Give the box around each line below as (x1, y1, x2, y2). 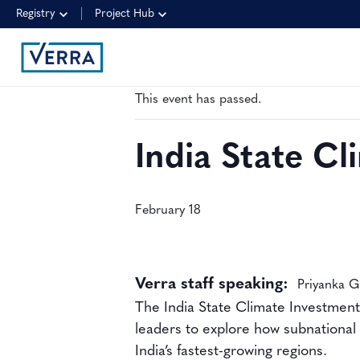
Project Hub (95, 7, 154, 20)
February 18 (135, 204, 201, 217)
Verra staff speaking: (135, 276, 293, 292)
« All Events (135, 39, 204, 52)
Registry (16, 7, 55, 20)
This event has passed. (135, 93, 261, 106)
